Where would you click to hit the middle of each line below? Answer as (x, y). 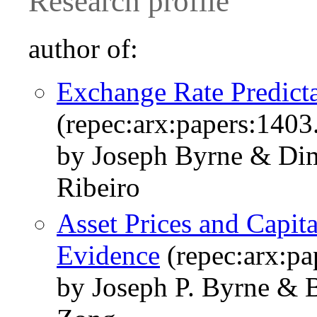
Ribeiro (98, 188)
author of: (83, 49)
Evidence (108, 255)
